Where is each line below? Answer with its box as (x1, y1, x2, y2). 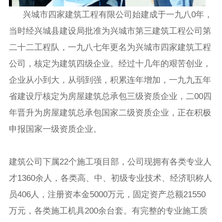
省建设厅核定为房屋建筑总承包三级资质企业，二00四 (9, 91, 212, 101)
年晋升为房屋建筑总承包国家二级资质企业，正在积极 (9, 108, 212, 117)
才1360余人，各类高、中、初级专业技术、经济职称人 (9, 173, 213, 183)
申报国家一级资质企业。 (9, 124, 102, 134)
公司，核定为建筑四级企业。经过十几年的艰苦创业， (9, 58, 212, 68)
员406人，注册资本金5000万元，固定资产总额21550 (9, 189, 206, 199)
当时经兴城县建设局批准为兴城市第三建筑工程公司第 (9, 26, 212, 36)
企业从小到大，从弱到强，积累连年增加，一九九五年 (9, 75, 212, 85)
